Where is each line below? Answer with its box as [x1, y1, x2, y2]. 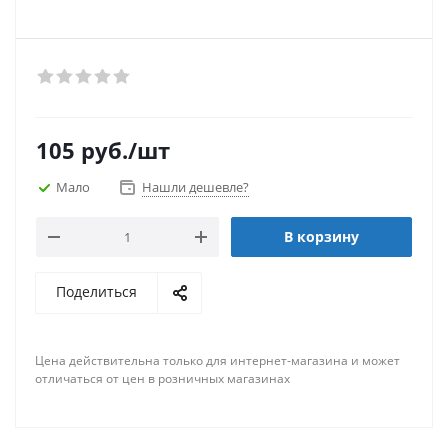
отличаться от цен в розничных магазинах [35, 370, 290, 387]
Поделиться [56, 282, 137, 301]
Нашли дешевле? [142, 178, 249, 196]
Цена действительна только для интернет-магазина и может [35, 352, 400, 369]
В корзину [284, 227, 359, 246]
